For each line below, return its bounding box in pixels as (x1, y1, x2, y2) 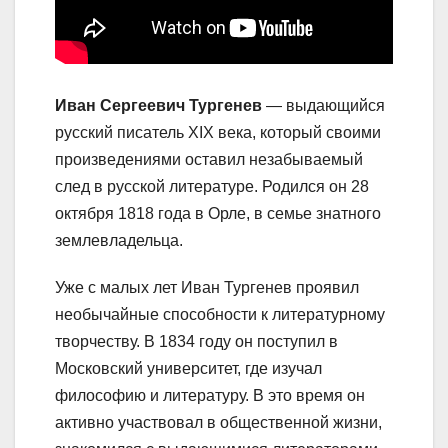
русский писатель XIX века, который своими (55, 124, 381, 142)
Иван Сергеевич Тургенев (55, 97, 262, 115)
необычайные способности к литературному (55, 306, 385, 324)
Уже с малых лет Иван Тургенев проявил (55, 279, 359, 297)
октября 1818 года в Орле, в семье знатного (55, 205, 381, 223)
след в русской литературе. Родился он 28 (55, 178, 369, 196)
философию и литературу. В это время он (55, 387, 365, 405)
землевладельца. (55, 232, 183, 250)
